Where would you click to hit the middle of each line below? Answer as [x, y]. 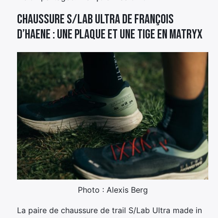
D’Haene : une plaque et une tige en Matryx [110, 35]
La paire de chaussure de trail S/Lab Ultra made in [109, 210]
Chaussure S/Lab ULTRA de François [95, 20]
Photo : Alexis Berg [113, 190]
